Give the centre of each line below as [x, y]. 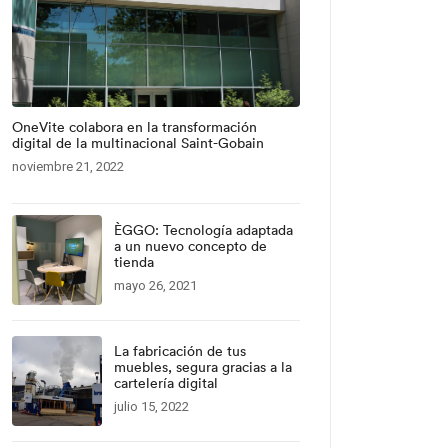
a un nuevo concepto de [190, 246]
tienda [134, 262]
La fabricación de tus [180, 351]
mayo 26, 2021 [155, 285]
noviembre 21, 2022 [68, 166]
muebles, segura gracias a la [203, 367]
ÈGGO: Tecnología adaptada [203, 230]
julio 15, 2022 [151, 406]
